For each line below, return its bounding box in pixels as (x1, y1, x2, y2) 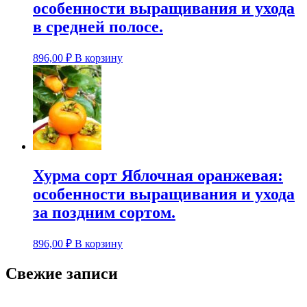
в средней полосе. (33, 18, 163, 36)
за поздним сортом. (33, 203, 175, 221)
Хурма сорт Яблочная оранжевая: (33, 166, 283, 184)
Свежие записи (5, 264, 118, 282)
